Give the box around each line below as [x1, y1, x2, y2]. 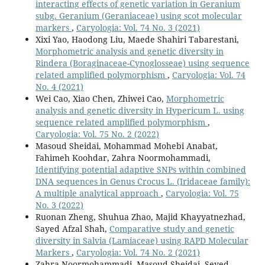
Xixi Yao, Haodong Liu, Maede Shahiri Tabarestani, [35, 33, 239, 45]
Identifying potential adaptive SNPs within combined [35, 163, 246, 175]
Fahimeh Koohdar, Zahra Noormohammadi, [35, 151, 211, 163]
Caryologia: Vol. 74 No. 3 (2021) [76, 21, 200, 33]
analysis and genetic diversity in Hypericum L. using [35, 104, 244, 116]
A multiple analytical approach [35, 187, 161, 199]
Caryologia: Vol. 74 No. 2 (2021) [76, 246, 200, 258]
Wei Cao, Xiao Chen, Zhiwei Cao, [35, 92, 166, 104]
